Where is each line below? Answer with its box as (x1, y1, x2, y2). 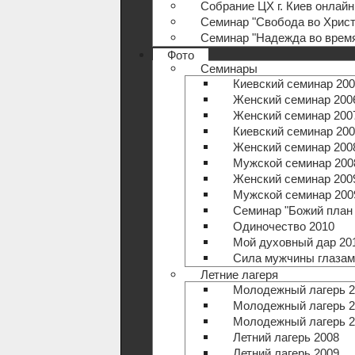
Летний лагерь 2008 (232, 330, 339, 344)
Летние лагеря (200, 268, 278, 281)
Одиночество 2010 (232, 219, 334, 233)
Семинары (200, 62, 258, 75)
